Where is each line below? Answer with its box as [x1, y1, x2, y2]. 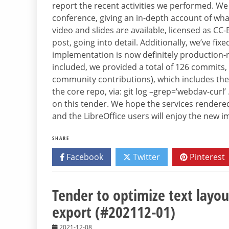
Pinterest [188, 151, 225, 163]
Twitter [131, 151, 160, 163]
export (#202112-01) [52, 201, 175, 223]
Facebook [64, 151, 103, 163]
